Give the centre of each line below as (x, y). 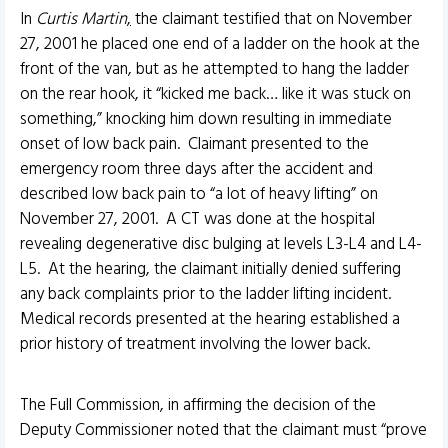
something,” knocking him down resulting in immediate (206, 119)
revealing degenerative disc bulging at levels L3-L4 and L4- (221, 244)
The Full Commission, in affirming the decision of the (198, 405)
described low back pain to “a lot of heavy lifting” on (199, 194)
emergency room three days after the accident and (196, 169)
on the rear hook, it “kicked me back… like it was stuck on (215, 94)
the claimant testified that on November (273, 19)
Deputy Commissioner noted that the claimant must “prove (223, 430)
